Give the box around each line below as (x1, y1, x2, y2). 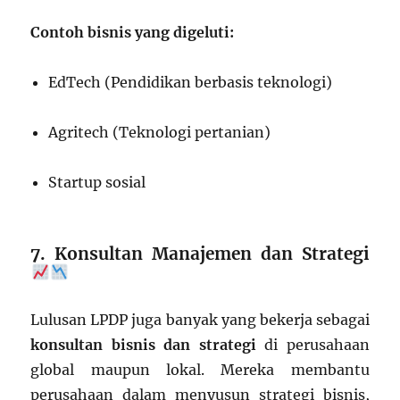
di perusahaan (255, 335, 370, 354)
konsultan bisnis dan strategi (30, 335, 256, 354)
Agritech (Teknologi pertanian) (48, 122, 271, 141)
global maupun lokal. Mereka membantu (30, 360, 370, 379)
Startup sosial (48, 172, 146, 191)
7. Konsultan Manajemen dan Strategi (30, 242, 370, 264)
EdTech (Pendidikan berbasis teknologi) (48, 72, 333, 91)
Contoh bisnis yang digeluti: (30, 22, 235, 41)
